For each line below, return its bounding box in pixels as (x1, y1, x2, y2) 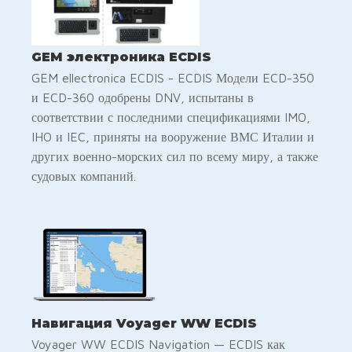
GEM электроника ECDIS (31, 49, 211, 65)
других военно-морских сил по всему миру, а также (31, 149, 318, 164)
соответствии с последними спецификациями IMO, (31, 110, 310, 125)
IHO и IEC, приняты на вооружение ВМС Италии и (31, 130, 314, 145)
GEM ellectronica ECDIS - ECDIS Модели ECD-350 (31, 71, 314, 86)
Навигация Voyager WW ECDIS (31, 316, 257, 332)
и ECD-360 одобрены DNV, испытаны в (31, 90, 254, 105)
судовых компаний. (31, 169, 136, 184)
